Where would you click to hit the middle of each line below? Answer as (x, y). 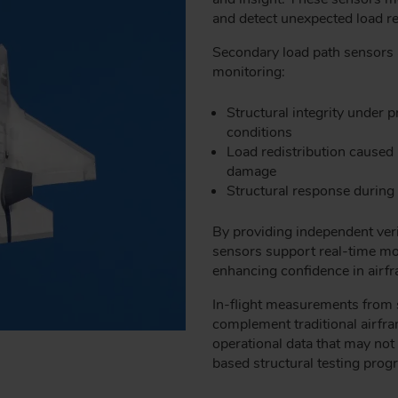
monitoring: (249, 72)
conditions (259, 132)
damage (251, 171)
